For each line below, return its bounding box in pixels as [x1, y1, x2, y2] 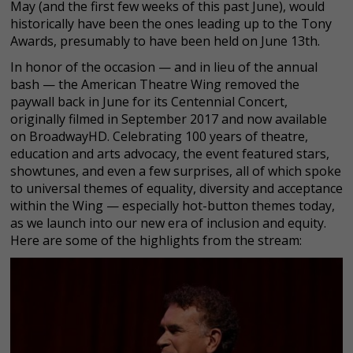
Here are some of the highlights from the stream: [10, 231, 308, 249]
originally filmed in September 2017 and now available [10, 110, 327, 128]
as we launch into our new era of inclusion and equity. [10, 214, 326, 232]
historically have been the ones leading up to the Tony [10, 14, 332, 32]
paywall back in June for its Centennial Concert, [10, 92, 288, 110]
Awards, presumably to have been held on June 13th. [10, 32, 323, 50]
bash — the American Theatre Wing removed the [10, 75, 299, 93]
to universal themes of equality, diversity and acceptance [10, 179, 343, 197]
